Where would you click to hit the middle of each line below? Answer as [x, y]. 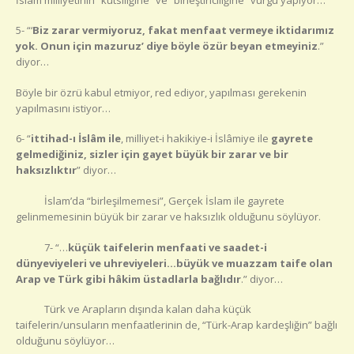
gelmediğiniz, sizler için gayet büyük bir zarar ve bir [152, 154]
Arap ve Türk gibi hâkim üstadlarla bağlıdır [128, 279]
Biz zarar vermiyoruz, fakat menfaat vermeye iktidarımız [183, 30]
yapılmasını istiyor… [63, 108]
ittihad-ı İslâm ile [76, 139]
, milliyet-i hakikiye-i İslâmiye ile [196, 139]
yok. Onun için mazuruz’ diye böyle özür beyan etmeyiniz [167, 46]
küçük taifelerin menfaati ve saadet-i [168, 247]
